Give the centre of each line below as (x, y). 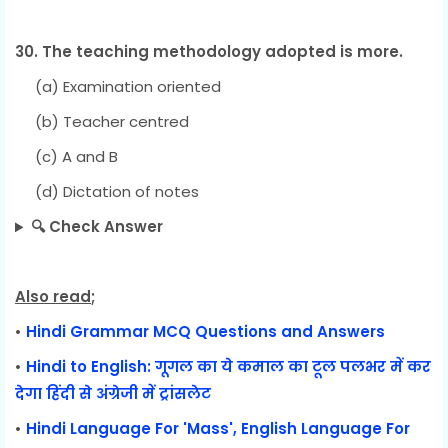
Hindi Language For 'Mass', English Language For (218, 429)
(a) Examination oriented (118, 87)
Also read (53, 297)
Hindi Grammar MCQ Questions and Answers (205, 332)
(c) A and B (66, 157)
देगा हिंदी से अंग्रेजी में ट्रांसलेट (113, 394)
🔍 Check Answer (96, 227)
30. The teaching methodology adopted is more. (209, 52)
